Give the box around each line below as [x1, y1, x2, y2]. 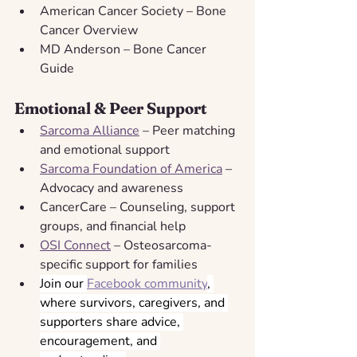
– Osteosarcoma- [111, 236, 212, 254]
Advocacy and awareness [40, 178, 183, 197]
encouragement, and [40, 331, 160, 350]
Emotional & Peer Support [14, 97, 207, 118]
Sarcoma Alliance [40, 121, 139, 139]
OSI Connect [40, 236, 111, 254]
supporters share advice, [40, 312, 183, 331]
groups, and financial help [40, 217, 186, 235]
